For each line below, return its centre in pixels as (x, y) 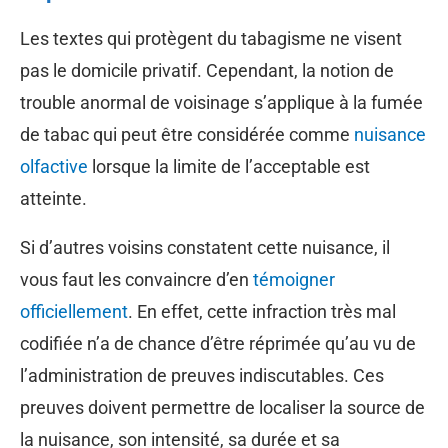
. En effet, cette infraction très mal (262, 311)
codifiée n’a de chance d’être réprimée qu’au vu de (218, 343)
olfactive (54, 166)
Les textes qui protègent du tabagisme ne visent (211, 38)
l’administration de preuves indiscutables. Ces (202, 375)
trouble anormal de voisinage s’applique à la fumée (221, 102)
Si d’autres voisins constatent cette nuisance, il (205, 247)
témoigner (294, 279)
